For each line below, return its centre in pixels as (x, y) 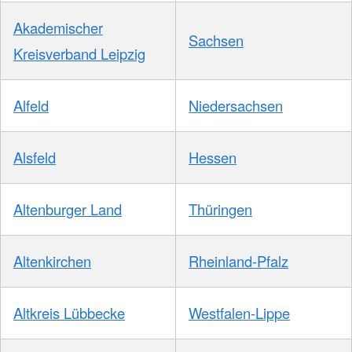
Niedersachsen (236, 105)
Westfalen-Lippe (239, 312)
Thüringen (220, 209)
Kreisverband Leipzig (79, 53)
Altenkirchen (52, 260)
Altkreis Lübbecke (69, 312)
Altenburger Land (68, 209)
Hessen (213, 157)
